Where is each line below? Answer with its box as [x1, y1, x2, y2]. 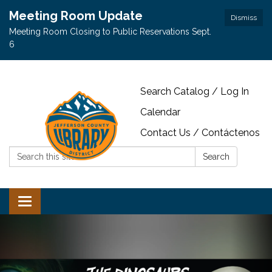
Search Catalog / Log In [140, 86, 249, 97]
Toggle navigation [24, 197, 105, 208]
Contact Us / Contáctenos [140, 127, 260, 138]
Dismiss [231, 13, 257, 22]
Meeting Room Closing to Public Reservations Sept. [9, 27, 211, 36]
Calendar [140, 106, 180, 118]
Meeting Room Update [9, 8, 143, 23]
